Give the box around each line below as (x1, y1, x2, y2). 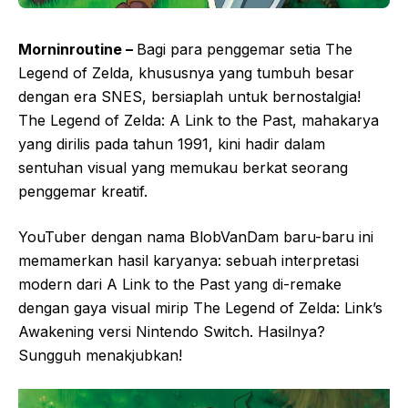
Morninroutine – (18, 40, 137, 58)
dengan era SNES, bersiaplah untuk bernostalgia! (18, 87, 361, 106)
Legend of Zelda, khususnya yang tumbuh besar (18, 64, 354, 82)
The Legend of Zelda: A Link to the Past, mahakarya (18, 111, 379, 129)
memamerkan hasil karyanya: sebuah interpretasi (18, 251, 359, 270)
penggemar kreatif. (18, 182, 148, 200)
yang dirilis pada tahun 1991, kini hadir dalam (18, 135, 325, 153)
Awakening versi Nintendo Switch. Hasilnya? (18, 322, 325, 341)
